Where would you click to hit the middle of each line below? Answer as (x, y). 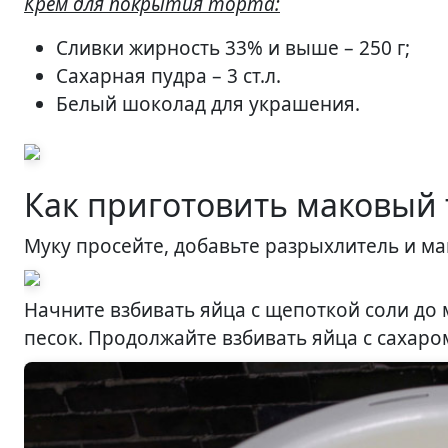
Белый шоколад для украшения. (208, 104)
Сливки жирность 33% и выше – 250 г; (233, 48)
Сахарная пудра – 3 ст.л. (168, 76)
